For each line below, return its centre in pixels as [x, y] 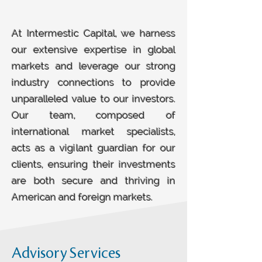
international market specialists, [94, 132]
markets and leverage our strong [94, 66]
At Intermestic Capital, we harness [94, 33]
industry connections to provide [94, 82]
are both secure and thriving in [94, 181]
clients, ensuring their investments [94, 164]
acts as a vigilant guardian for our [94, 148]
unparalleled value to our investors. [94, 99]
